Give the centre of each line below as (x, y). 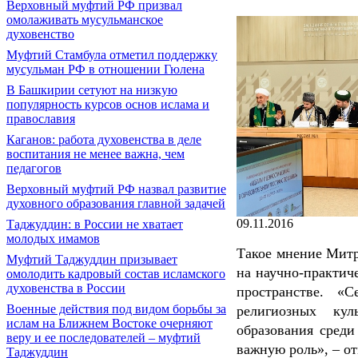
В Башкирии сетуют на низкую (92, 90)
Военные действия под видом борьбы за (116, 309)
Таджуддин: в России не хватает (95, 224)
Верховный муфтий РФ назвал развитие (116, 189)
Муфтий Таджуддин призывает (92, 259)
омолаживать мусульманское (85, 20)
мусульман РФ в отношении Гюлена (105, 69)
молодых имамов (53, 239)
